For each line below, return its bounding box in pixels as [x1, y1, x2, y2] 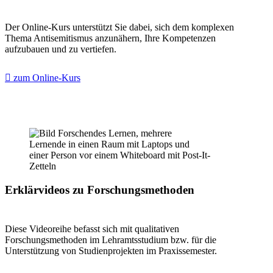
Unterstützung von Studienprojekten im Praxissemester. [5, 246, 217, 257]
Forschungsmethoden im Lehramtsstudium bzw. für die [5, 235, 216, 246]
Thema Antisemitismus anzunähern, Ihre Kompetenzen [5, 32, 216, 43]
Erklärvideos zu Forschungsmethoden [5, 183, 194, 196]
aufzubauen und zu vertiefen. [5, 43, 116, 54]
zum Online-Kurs [11, 72, 80, 83]
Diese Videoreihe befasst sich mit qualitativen [5, 224, 179, 235]
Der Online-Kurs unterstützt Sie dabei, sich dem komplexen [5, 21, 234, 32]
